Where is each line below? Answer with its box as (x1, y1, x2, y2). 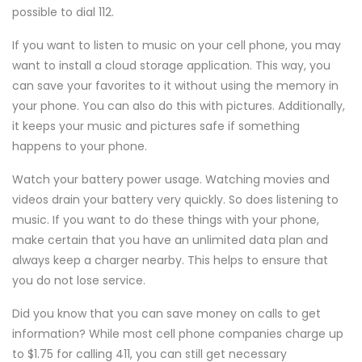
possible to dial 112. (12, 4, 114, 20)
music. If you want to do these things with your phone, (12, 212, 319, 228)
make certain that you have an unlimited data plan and (12, 232, 328, 248)
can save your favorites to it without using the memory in (12, 78, 339, 94)
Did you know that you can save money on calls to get (12, 305, 321, 322)
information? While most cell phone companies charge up (12, 326, 343, 342)
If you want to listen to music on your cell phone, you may (12, 37, 341, 53)
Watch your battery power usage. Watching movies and (12, 171, 330, 187)
